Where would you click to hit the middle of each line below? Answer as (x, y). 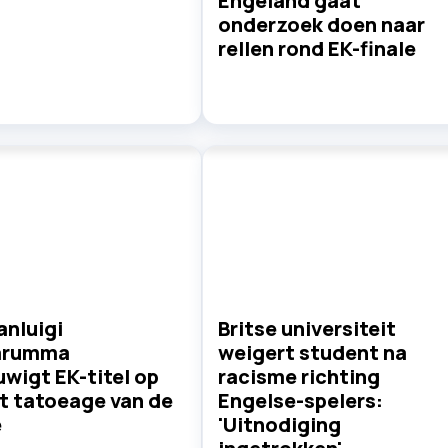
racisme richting (298, 377)
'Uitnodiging (279, 425)
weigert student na (312, 353)
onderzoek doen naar (321, 25)
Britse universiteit (306, 329)
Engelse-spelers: (300, 401)
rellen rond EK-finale (316, 49)
